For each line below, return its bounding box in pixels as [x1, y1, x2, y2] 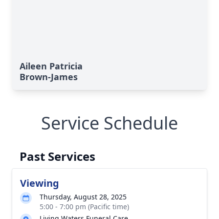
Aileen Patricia [20, 60, 83, 72]
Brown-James [20, 71, 78, 83]
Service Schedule [41, 111, 178, 135]
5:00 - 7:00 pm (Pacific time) [40, 202, 129, 211]
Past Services [20, 148, 95, 164]
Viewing [20, 176, 59, 190]
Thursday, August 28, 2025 [40, 192, 127, 201]
